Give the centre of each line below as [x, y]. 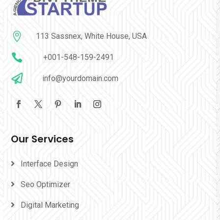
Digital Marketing [50, 205]
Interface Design [50, 164]
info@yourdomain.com [80, 78]
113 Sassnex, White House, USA [91, 36]
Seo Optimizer [46, 184]
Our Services [42, 139]
